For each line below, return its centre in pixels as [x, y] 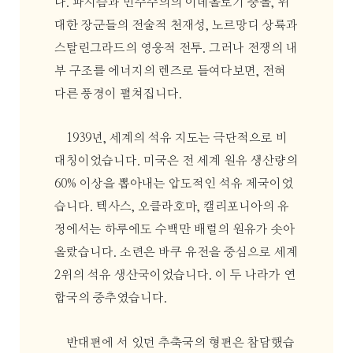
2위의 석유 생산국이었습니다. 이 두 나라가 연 [175, 276]
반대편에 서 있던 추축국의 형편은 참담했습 [181, 343]
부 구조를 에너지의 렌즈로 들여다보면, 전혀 [170, 71]
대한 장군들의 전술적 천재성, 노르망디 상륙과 [176, 25]
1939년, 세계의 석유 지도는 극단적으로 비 [177, 139]
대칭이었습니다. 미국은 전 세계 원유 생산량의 [176, 162]
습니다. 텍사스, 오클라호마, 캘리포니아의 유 [171, 207]
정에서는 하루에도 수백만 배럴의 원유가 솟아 [174, 230]
